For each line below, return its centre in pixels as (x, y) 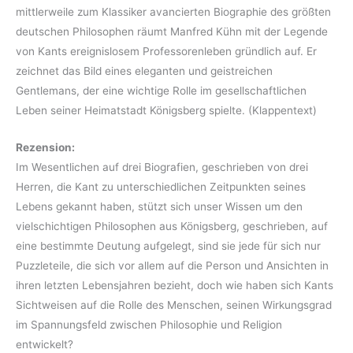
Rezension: (45, 147)
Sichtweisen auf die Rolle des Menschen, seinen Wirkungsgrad (174, 305)
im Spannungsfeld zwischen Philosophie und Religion (149, 324)
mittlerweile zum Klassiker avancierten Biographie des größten (173, 11)
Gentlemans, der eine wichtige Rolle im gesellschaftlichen (161, 90)
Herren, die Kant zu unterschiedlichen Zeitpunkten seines (161, 186)
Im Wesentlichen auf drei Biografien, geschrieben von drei (162, 167)
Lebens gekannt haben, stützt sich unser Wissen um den (159, 206)
